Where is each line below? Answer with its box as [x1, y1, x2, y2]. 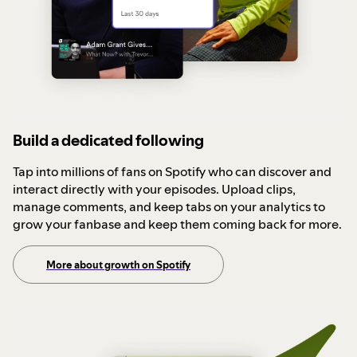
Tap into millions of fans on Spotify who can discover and [13, 162, 331, 180]
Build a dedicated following [13, 130, 204, 150]
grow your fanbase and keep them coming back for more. [13, 214, 342, 233]
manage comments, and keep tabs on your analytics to [13, 197, 325, 215]
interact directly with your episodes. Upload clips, [13, 179, 296, 198]
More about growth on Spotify [46, 257, 190, 272]
